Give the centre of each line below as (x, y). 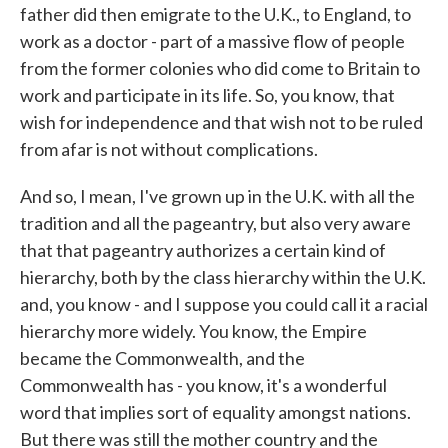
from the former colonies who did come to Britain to (220, 68)
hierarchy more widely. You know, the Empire (193, 331)
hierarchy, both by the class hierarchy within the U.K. (223, 277)
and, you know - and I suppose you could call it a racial (224, 304)
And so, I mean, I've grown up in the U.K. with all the (217, 196)
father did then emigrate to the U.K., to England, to (215, 14)
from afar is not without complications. (169, 149)
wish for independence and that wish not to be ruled (221, 122)
